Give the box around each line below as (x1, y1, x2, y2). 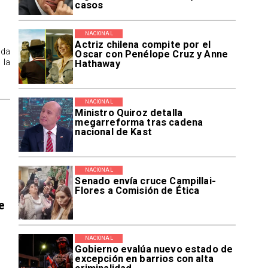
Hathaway (75, 58, 120, 70)
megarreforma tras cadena (75, 117, 203, 129)
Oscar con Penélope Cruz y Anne (75, 48, 229, 60)
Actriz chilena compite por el (75, 39, 211, 51)
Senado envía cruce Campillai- (75, 175, 216, 187)
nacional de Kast (75, 126, 152, 138)
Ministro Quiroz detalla (75, 107, 182, 119)
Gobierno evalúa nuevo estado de (75, 243, 233, 255)
